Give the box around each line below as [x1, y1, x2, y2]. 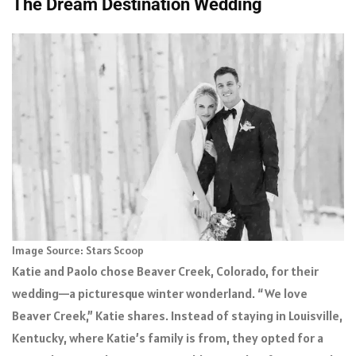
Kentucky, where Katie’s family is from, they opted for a [12, 329, 323, 346]
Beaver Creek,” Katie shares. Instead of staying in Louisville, [12, 307, 342, 323]
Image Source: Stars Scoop [12, 242, 144, 257]
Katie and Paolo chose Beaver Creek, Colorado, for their [12, 262, 319, 279]
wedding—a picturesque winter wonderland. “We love [12, 284, 308, 301]
